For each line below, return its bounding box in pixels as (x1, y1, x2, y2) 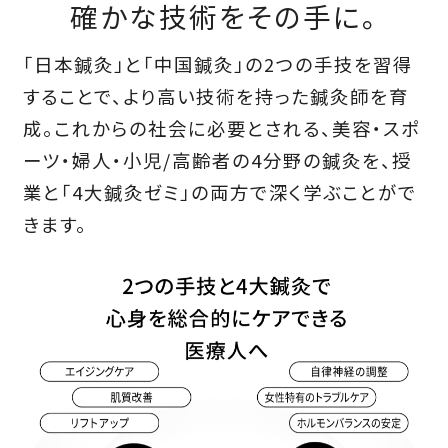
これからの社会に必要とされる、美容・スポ (53, 115, 420, 142)
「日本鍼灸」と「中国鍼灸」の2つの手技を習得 (22, 51, 413, 78)
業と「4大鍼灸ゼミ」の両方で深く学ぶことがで (22, 179, 417, 206)
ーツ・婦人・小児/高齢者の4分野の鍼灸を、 (22, 147, 392, 174)
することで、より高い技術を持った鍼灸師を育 (22, 83, 409, 110)
